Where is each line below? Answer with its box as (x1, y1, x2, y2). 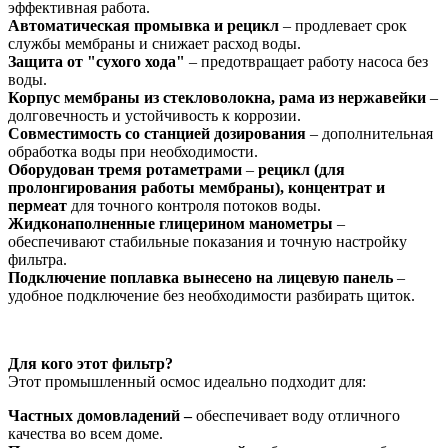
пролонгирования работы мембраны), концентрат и (8, 178, 385, 196)
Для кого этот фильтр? (8, 354, 173, 372)
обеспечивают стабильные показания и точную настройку (8, 232, 407, 250)
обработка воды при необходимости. (8, 142, 258, 160)
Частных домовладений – (8, 406, 196, 424)
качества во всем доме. (8, 424, 163, 442)
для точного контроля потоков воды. (67, 196, 321, 214)
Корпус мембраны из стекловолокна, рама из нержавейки (8, 88, 426, 106)
